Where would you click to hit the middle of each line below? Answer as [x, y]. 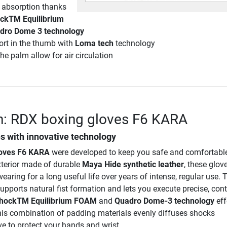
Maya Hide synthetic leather [133, 164]
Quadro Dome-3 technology [164, 201]
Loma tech [94, 43]
